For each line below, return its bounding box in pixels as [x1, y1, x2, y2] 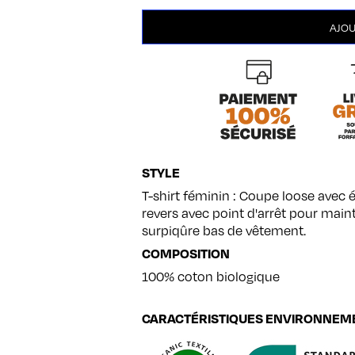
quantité [141, 10, 180, 23]
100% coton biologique [142, 269, 281, 285]
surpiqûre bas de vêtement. [142, 223, 307, 239]
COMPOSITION [142, 245, 231, 262]
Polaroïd [141, 44, 179, 56]
